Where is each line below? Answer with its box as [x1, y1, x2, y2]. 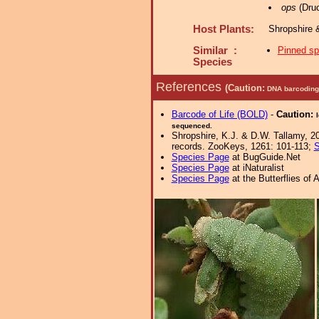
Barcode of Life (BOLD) [171, 109, 268, 120]
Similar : [193, 45, 237, 56]
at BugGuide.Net [229, 152, 300, 162]
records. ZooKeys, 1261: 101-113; [171, 141, 314, 152]
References [156, 79, 225, 94]
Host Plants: [193, 23, 254, 35]
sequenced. [171, 122, 212, 130]
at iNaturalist [229, 162, 284, 173]
